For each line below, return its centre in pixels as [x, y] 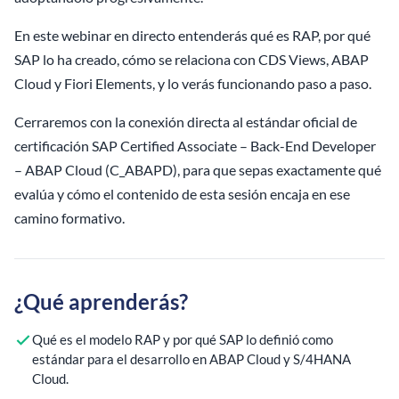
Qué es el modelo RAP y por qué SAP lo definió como [183, 340]
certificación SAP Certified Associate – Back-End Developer [195, 146]
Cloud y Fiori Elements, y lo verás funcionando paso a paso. [194, 84]
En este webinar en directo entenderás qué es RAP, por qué [192, 36]
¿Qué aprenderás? [101, 302]
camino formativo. [69, 218]
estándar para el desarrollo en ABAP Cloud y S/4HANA [191, 359]
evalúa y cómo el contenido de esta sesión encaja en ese [182, 194]
